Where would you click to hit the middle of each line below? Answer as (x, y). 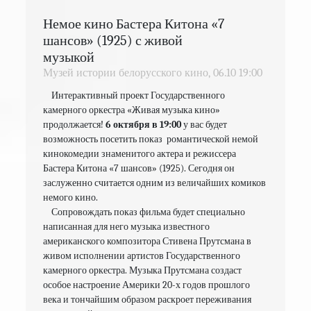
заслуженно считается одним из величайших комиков (155, 183)
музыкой (69, 57)
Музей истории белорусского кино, (127, 73)
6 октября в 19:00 (144, 124)
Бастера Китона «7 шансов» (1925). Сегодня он (139, 168)
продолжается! (75, 124)
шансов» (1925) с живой (113, 40)
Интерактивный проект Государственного (134, 95)
